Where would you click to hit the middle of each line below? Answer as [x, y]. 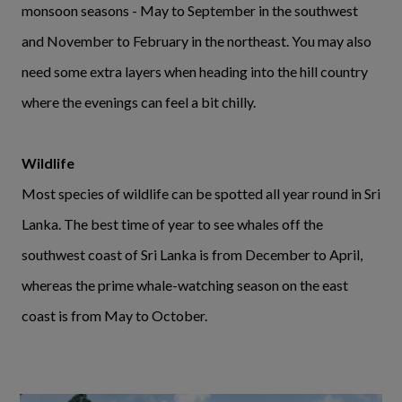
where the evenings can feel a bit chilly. [140, 101]
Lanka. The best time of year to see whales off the [172, 223]
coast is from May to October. [114, 315]
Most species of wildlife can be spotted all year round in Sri [201, 193]
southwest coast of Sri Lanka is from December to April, [192, 254]
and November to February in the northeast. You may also [197, 40]
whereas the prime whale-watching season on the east [185, 284]
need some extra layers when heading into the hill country [195, 71]
